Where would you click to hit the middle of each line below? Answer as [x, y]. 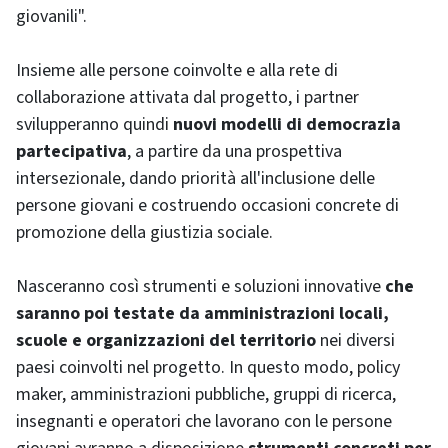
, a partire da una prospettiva [234, 151]
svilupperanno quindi [92, 124]
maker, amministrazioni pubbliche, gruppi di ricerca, [206, 394]
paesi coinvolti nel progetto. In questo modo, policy [208, 367]
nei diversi [355, 340]
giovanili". [51, 16]
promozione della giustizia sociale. [144, 232]
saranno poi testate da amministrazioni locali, [202, 313]
